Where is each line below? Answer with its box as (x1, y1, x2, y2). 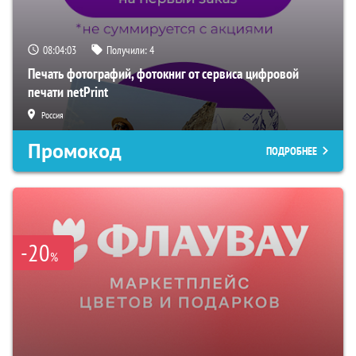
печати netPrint (28, 83, 108, 102)
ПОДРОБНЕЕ (266, 144, 317, 159)
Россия (41, 109, 64, 122)
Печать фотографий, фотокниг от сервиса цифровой (28, 64, 299, 83)
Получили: (106, 43, 149, 58)
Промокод (28, 137, 122, 165)
